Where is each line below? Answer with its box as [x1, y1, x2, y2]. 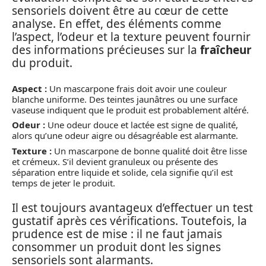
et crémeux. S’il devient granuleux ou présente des [12, 155, 218, 167]
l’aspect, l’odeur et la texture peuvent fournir [12, 29, 251, 45]
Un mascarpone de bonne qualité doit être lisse [52, 144, 247, 157]
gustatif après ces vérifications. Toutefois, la [12, 213, 247, 229]
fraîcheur [200, 42, 252, 58]
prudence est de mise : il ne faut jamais [12, 226, 222, 242]
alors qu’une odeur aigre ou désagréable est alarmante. [12, 129, 238, 141]
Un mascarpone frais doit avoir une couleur [47, 82, 227, 94]
